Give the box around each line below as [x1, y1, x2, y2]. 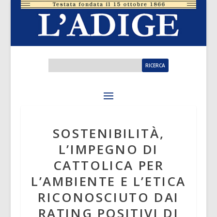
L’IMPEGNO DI [58, 140, 159, 158]
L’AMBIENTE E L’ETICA [31, 172, 186, 190]
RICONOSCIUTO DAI [38, 188, 179, 206]
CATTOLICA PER [53, 156, 164, 174]
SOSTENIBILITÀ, [52, 124, 165, 142]
